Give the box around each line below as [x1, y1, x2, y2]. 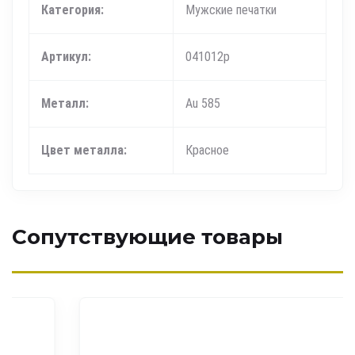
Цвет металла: [41, 143, 127, 158]
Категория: [41, 2, 104, 18]
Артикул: [41, 49, 91, 65]
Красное [185, 143, 229, 158]
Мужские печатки [185, 2, 277, 18]
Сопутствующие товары [12, 224, 283, 250]
